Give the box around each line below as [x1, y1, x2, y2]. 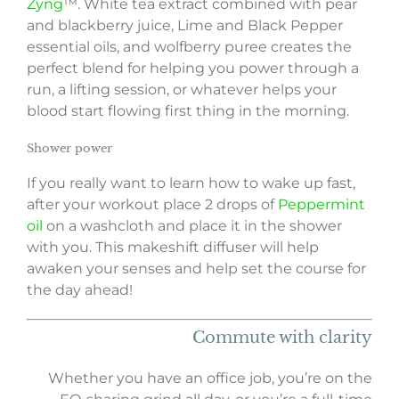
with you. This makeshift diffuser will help [27, 238, 319, 256]
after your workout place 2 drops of [27, 195, 278, 213]
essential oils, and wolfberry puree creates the [27, 38, 352, 56]
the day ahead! [27, 281, 133, 298]
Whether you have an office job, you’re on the [48, 369, 372, 387]
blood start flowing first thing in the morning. [27, 102, 349, 120]
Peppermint [278, 195, 365, 213]
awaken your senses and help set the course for [27, 259, 366, 277]
